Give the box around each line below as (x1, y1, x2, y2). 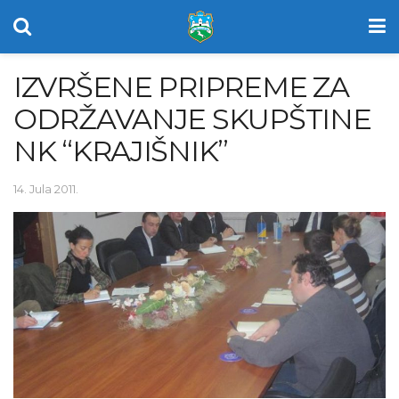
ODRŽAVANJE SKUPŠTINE (13, 102, 371, 136)
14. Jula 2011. (13, 181, 78, 196)
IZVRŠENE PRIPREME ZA (13, 69, 349, 104)
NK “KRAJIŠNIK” (13, 134, 229, 168)
